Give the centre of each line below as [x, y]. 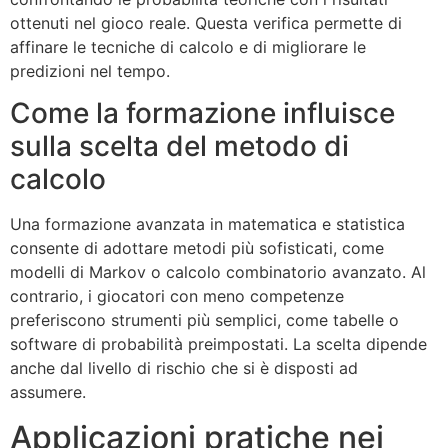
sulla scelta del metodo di [179, 146]
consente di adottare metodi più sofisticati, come [197, 248]
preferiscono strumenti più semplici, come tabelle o [204, 320]
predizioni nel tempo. [90, 70]
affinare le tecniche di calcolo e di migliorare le [188, 46]
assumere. [48, 392]
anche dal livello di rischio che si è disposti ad [184, 368]
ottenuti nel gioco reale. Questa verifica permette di [206, 22]
